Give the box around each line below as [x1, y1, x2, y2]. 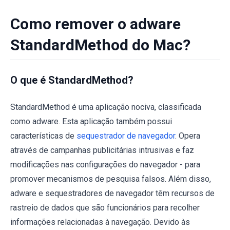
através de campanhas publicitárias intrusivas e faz [10, 145, 194, 155]
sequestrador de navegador [76, 131, 175, 141]
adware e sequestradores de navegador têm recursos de [10, 188, 215, 198]
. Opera [175, 131, 200, 141]
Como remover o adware [10, 15, 181, 33]
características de [10, 131, 76, 141]
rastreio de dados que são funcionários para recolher [10, 203, 200, 213]
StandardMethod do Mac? [10, 36, 190, 54]
